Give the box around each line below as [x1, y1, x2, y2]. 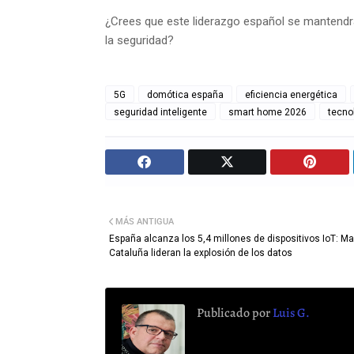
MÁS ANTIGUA [115, 217, 174, 227]
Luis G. [270, 304, 310, 322]
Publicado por [197, 304, 270, 322]
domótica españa [147, 89, 224, 100]
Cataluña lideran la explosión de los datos [109, 247, 292, 258]
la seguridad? [105, 33, 174, 47]
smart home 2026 [228, 107, 307, 118]
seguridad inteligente [114, 107, 207, 118]
